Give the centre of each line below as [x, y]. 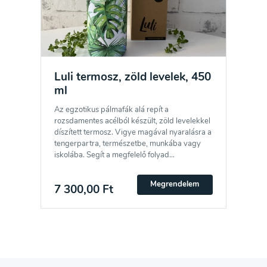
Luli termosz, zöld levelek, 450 [133, 77]
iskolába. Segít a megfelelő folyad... [115, 155]
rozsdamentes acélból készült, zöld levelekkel [133, 121]
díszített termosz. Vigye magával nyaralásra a [133, 132]
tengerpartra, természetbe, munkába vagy [128, 144]
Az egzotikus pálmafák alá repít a [112, 110]
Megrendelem [175, 184]
